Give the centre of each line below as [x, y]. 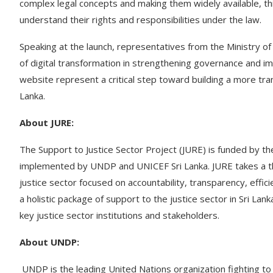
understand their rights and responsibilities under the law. [140, 19]
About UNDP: [49, 242]
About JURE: [47, 122]
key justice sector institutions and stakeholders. [122, 215]
